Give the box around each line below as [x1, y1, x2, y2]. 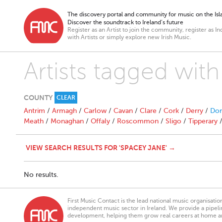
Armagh [52, 107, 77, 114]
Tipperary [188, 117, 218, 125]
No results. [24, 171, 58, 178]
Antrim [24, 107, 45, 114]
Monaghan [51, 117, 84, 125]
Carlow [84, 107, 107, 114]
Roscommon [117, 117, 159, 125]
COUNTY [24, 94, 53, 102]
